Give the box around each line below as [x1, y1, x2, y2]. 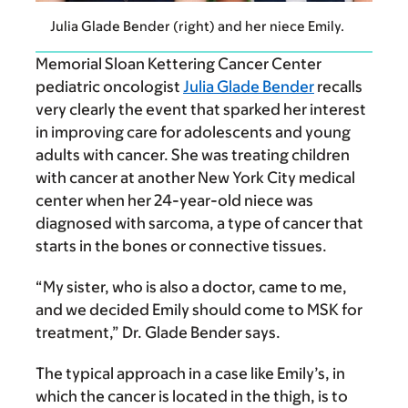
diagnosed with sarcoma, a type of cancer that [36, 214, 363, 233]
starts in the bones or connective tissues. [36, 237, 327, 256]
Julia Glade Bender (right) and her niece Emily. [50, 18, 344, 35]
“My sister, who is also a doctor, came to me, [36, 278, 347, 297]
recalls [314, 77, 362, 97]
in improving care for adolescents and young [36, 123, 351, 142]
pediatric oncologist [36, 77, 183, 97]
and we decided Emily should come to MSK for [36, 301, 362, 320]
